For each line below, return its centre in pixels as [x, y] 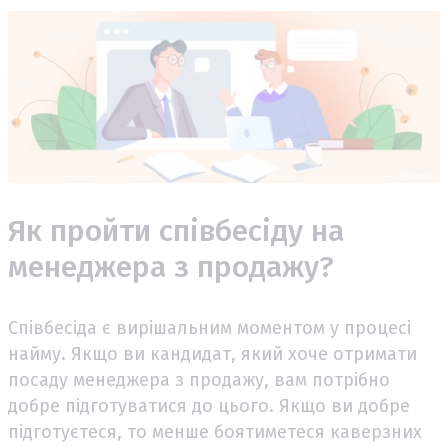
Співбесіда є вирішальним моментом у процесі [209, 328]
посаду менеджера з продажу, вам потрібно [199, 380]
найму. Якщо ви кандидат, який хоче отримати [212, 354]
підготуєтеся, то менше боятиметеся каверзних [215, 432]
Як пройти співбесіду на [176, 231]
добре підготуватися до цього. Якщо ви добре [209, 406]
